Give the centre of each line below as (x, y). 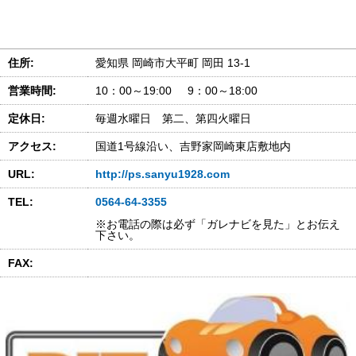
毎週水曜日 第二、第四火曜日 (179, 118)
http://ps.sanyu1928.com (163, 174)
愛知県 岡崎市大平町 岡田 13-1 (173, 63)
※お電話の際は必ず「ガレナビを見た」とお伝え (218, 224)
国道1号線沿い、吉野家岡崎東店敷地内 (193, 146)
